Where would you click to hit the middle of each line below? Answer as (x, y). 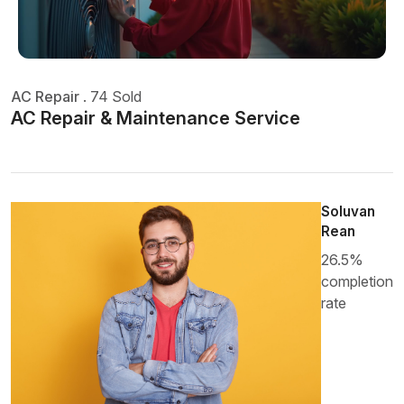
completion (357, 281)
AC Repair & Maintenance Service (156, 118)
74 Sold (116, 96)
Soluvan (348, 211)
